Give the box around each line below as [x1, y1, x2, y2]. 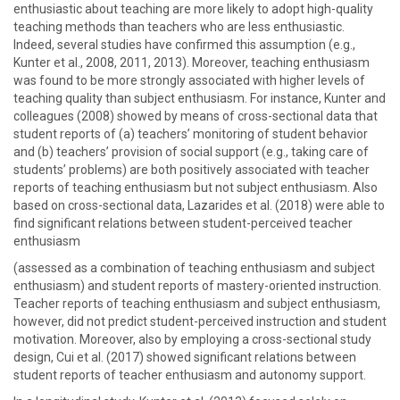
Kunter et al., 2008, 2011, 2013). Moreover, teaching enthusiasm [13, 55, 370, 70]
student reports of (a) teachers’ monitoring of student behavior [13, 127, 368, 141]
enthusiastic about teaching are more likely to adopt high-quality [13, 2, 373, 16]
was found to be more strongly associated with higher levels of [13, 73, 365, 87]
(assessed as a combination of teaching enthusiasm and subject [13, 261, 375, 275]
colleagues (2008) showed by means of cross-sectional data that [13, 109, 378, 123]
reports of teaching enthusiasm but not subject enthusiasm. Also [13, 180, 378, 195]
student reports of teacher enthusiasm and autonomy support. [13, 368, 366, 382]
